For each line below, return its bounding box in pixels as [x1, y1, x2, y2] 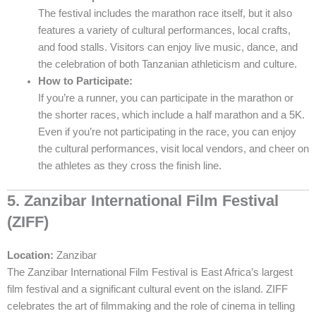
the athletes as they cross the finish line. [37, 160, 221, 172]
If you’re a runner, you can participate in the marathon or [37, 92, 293, 104]
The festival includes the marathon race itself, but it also [37, 8, 292, 20]
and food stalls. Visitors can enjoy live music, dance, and [37, 42, 298, 54]
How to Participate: [37, 75, 133, 87]
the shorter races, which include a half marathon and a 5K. [37, 109, 305, 121]
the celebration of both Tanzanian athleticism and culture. [37, 59, 297, 71]
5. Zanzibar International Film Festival [7, 192, 279, 210]
